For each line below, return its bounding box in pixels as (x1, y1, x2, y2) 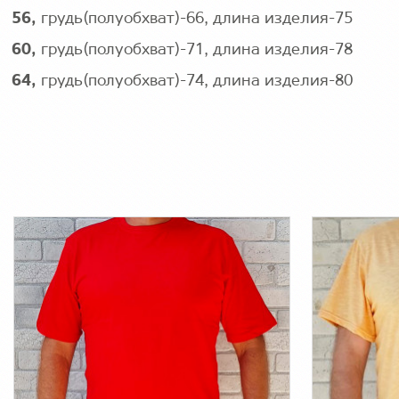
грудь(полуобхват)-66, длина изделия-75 (41, 12, 353, 27)
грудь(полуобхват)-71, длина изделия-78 (41, 43, 353, 58)
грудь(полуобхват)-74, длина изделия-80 (41, 74, 353, 89)
